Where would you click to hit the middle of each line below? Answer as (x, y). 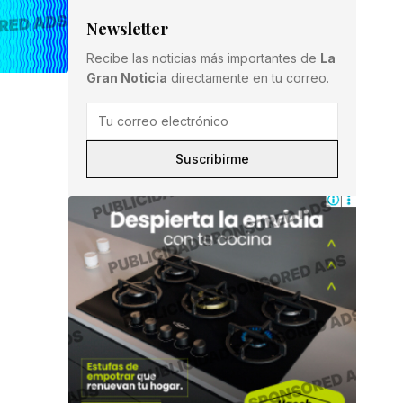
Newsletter (127, 29)
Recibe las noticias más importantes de (203, 58)
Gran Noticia (127, 78)
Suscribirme (212, 159)
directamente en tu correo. (248, 78)
